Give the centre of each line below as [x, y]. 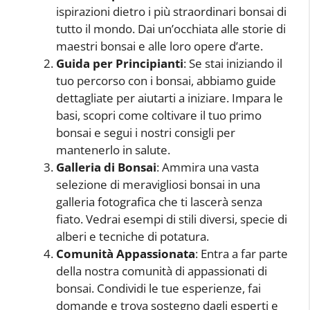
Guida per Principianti [120, 64]
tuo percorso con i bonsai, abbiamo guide [166, 81]
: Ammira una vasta [208, 167]
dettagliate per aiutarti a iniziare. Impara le [170, 98]
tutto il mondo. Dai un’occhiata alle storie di [171, 29]
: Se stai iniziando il [233, 64]
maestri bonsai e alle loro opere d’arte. [159, 46]
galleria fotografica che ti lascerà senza [159, 202]
